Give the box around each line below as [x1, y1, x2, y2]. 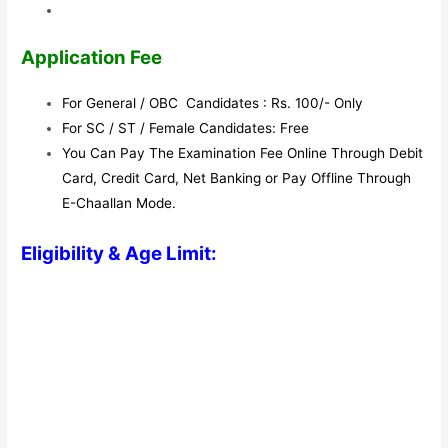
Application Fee [21, 46, 163, 70]
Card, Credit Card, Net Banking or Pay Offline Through [62, 170, 412, 187]
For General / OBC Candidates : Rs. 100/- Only [62, 95, 364, 112]
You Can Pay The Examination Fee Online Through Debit [62, 145, 424, 162]
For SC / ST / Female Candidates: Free [62, 120, 310, 137]
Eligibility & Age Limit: [21, 241, 222, 265]
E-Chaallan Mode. [62, 195, 177, 212]
